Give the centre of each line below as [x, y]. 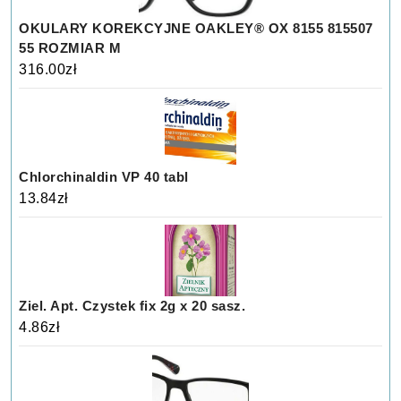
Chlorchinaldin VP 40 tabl [104, 177]
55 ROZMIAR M [70, 48]
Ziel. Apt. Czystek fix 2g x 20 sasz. [132, 306]
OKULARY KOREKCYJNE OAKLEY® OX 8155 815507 [196, 29]
